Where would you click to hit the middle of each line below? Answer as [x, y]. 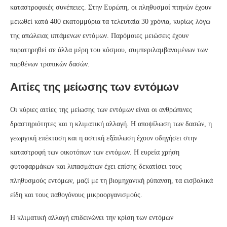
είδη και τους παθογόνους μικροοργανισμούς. [76, 195]
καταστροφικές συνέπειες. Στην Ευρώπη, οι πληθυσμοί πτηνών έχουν [111, 8]
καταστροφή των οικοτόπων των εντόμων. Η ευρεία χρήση [95, 153]
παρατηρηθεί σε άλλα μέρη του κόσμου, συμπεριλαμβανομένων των [109, 50]
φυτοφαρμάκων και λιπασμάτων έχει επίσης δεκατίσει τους [96, 167]
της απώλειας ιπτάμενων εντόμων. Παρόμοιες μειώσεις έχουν [99, 36]
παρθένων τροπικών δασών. [50, 64]
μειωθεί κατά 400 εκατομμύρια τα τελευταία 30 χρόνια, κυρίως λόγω [110, 22]
